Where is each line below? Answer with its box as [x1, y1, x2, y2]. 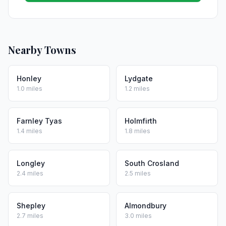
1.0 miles [17, 85, 42, 92]
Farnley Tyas [17, 117, 62, 125]
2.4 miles [17, 169, 43, 177]
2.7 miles [17, 212, 43, 219]
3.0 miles [125, 212, 152, 219]
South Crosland [125, 159, 179, 167]
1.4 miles [17, 127, 42, 135]
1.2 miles [125, 85, 150, 92]
